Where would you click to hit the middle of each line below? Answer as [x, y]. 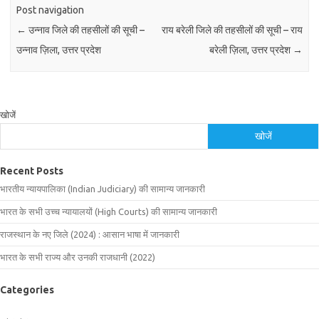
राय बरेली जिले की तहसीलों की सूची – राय [232, 30]
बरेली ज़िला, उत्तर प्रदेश [251, 50]
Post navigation [51, 10]
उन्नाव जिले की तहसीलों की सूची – [86, 30]
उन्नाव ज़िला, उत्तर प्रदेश [59, 50]
